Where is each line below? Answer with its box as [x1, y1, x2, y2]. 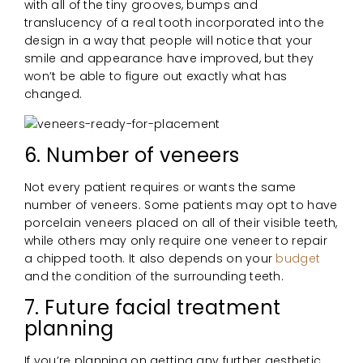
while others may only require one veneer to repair [24, 232, 327, 249]
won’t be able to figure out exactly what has [24, 67, 288, 84]
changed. [24, 85, 83, 102]
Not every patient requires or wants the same [24, 178, 297, 195]
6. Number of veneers [24, 141, 240, 169]
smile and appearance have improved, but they [24, 49, 314, 66]
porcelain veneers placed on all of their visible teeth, [24, 214, 338, 231]
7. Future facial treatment [24, 293, 281, 321]
